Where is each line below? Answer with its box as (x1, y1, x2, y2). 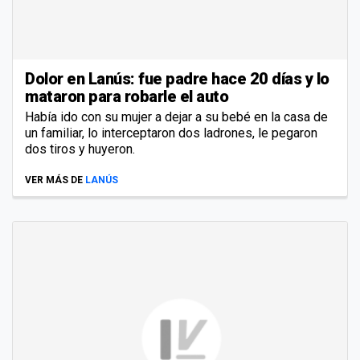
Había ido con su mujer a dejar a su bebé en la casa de (25, 109, 328, 125)
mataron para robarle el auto (25, 87, 228, 107)
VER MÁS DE (25, 174, 83, 186)
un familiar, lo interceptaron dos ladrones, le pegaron (25, 125, 317, 141)
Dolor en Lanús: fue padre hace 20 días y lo (25, 69, 329, 89)
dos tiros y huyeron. (25, 141, 135, 157)
